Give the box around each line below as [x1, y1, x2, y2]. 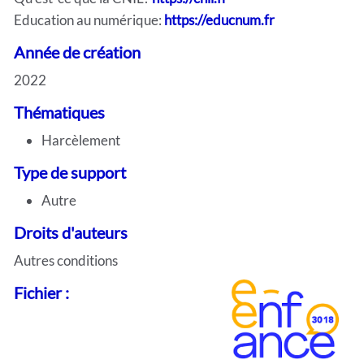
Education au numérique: [14, 11, 164, 28]
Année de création [14, 41, 141, 62]
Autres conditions [14, 251, 118, 269]
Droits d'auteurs [14, 222, 128, 242]
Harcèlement [41, 131, 120, 149]
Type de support [14, 162, 126, 182]
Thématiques [14, 102, 105, 122]
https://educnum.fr [164, 11, 275, 28]
